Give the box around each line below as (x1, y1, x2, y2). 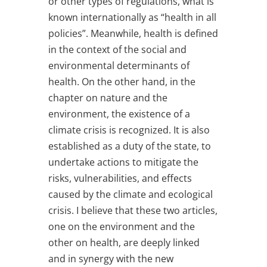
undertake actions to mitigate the (48, 155, 198, 169)
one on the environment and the (48, 219, 195, 233)
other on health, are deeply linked (48, 235, 200, 249)
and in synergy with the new (48, 252, 173, 265)
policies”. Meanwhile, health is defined (48, 26, 218, 40)
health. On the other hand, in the (48, 74, 195, 88)
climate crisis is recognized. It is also (48, 123, 210, 136)
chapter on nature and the (48, 91, 167, 104)
